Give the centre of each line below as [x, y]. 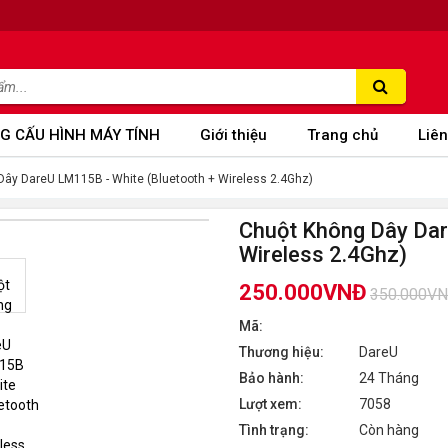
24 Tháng [389, 378]
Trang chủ [342, 135]
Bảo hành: [271, 378]
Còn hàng [389, 430]
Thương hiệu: [281, 352]
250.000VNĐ [303, 292]
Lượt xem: [270, 404]
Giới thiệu [233, 135]
